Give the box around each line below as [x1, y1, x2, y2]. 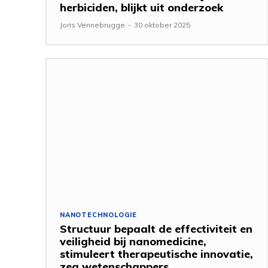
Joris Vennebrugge [60, 20, 125, 29]
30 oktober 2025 [134, 20, 190, 29]
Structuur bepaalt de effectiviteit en [60, 221, 252, 236]
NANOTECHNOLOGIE [60, 210, 137, 219]
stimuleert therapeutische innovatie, [60, 246, 253, 261]
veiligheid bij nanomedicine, [60, 234, 206, 248]
